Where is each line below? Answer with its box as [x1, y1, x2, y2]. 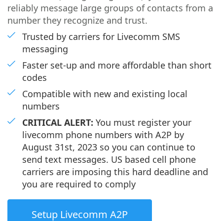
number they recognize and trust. [7, 14, 147, 26]
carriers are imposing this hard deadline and [22, 165, 208, 178]
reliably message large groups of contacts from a [7, 1, 213, 14]
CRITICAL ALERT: [22, 116, 93, 128]
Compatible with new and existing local [22, 87, 187, 100]
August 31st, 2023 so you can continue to [22, 141, 195, 153]
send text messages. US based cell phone [22, 153, 196, 165]
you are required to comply [22, 178, 136, 190]
